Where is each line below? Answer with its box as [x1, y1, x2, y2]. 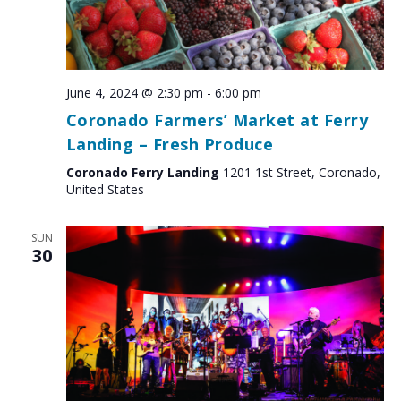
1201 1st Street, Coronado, [222, 163, 380, 181]
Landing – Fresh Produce [65, 132, 273, 155]
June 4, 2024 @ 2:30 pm [65, 83, 203, 101]
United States [65, 180, 144, 198]
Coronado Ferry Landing [65, 163, 223, 181]
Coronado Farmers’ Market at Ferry [65, 108, 368, 131]
